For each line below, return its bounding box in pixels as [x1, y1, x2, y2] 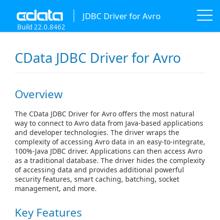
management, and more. [15, 183, 97, 193]
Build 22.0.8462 [17, 23, 65, 31]
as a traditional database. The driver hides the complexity [15, 155, 205, 165]
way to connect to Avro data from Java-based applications [15, 118, 203, 128]
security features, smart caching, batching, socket [15, 174, 179, 184]
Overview [15, 86, 63, 102]
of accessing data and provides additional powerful [15, 165, 184, 174]
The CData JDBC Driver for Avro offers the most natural [15, 109, 194, 118]
